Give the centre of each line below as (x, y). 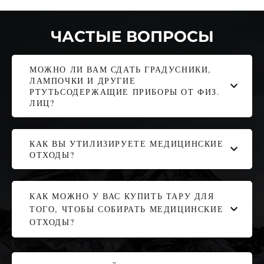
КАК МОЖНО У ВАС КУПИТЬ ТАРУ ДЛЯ (122, 196)
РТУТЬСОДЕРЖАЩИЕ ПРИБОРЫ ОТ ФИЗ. (125, 91)
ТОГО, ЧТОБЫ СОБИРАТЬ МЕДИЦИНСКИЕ (127, 209)
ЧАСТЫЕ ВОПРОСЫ (132, 36)
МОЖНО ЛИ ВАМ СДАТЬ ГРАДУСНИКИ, (121, 69)
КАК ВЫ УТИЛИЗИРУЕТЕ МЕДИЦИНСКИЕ (127, 143)
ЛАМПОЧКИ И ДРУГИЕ (83, 80)
